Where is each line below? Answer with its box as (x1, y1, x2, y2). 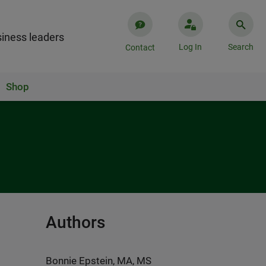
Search (228, 42, 254, 52)
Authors (46, 213, 105, 232)
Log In (179, 42, 202, 52)
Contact (125, 43, 155, 52)
